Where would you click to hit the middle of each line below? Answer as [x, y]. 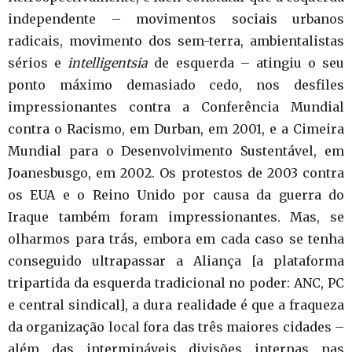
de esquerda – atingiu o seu [246, 63]
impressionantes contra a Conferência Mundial [176, 107]
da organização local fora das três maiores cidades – [176, 327]
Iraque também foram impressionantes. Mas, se [176, 217]
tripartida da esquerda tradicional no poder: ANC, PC [176, 283]
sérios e [38, 63]
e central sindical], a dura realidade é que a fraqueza [176, 305]
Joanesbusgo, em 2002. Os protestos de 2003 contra [176, 173]
